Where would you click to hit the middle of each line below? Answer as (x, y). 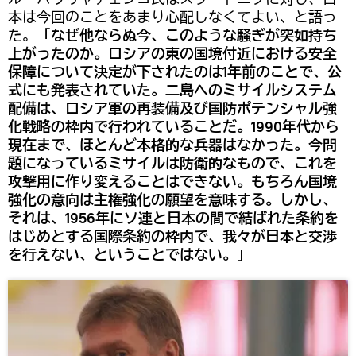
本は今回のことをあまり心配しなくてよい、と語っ (172, 17)
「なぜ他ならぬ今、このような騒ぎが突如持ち (187, 36)
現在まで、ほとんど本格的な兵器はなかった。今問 (172, 145)
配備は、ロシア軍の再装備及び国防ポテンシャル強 (172, 109)
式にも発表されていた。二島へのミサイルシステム (172, 91)
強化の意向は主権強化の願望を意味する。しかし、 (172, 200)
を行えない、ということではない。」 (130, 255)
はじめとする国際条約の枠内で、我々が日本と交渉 (172, 237)
